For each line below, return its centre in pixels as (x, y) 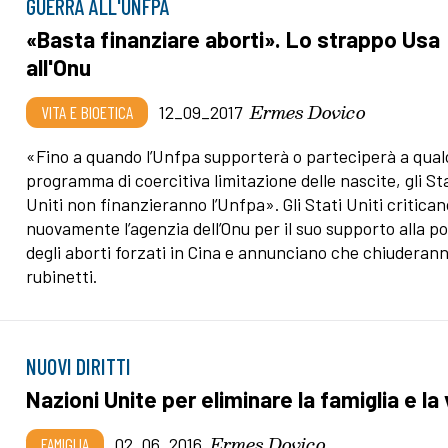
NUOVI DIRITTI (79, 365)
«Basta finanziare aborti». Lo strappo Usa (233, 39)
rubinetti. (64, 276)
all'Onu (59, 67)
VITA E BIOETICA (87, 112)
